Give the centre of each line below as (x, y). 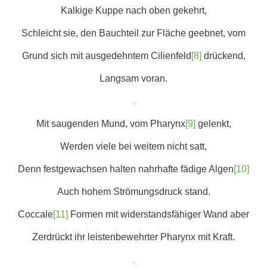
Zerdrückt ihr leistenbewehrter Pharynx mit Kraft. (133, 237)
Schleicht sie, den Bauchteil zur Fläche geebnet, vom (133, 33)
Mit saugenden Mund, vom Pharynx (111, 124)
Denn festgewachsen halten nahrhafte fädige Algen (126, 169)
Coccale (35, 214)
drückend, (223, 56)
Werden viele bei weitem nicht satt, (133, 146)
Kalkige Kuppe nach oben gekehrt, (133, 10)
